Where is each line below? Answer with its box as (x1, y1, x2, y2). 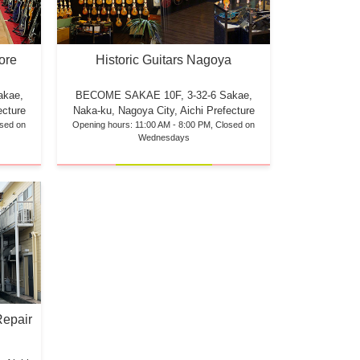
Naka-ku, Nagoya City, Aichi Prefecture (72, 104, 255, 117)
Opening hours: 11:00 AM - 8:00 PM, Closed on (72, 120, 255, 130)
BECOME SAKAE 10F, (75, 89, 187, 102)
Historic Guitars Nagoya (96, 53, 231, 67)
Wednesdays (137, 133, 190, 143)
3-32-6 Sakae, (186, 89, 252, 102)
